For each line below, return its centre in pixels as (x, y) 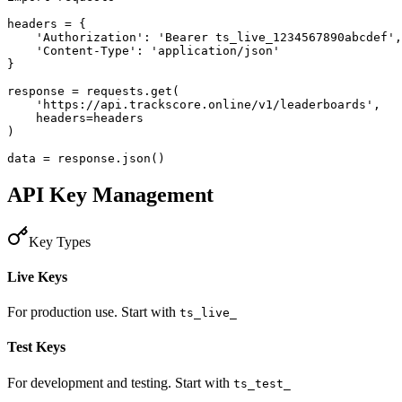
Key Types (60, 241)
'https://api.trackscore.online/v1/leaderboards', (194, 104)
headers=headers (75, 118)
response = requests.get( (93, 91)
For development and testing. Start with (118, 382)
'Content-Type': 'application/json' (144, 50)
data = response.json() (86, 158)
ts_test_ (262, 383)
